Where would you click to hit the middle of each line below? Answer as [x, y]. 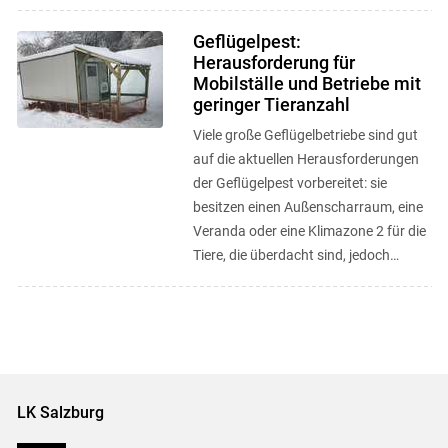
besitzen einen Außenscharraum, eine [307, 207]
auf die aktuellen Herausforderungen [305, 159]
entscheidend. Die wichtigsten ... [292, 27]
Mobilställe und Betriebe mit [306, 83]
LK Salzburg [60, 412]
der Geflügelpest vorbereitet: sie [289, 183]
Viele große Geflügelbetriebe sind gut [305, 135]
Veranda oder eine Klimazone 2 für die [309, 231]
